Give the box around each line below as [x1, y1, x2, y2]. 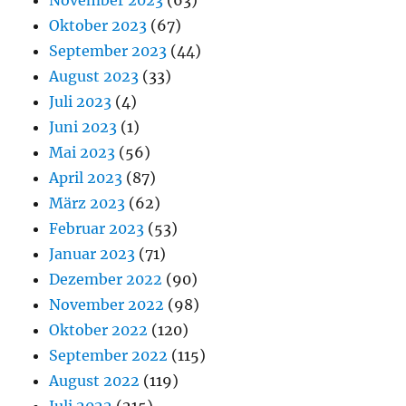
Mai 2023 [49, 143, 116, 161]
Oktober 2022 [49, 321, 149, 339]
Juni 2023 [49, 118, 118, 136]
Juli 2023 [49, 92, 112, 111]
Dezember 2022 [49, 270, 163, 288]
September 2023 [49, 42, 168, 60]
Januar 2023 [49, 245, 136, 263]
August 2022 [49, 372, 140, 390]
